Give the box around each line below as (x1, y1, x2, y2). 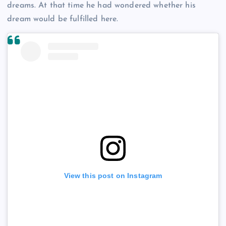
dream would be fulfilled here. (7, 15, 119, 24)
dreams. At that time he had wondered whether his (7, 2, 196, 10)
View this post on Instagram (64, 171, 162, 180)
